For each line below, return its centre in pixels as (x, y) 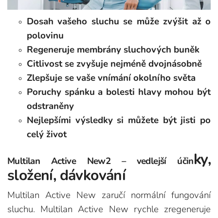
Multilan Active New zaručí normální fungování (109, 195)
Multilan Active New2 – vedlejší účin (100, 161)
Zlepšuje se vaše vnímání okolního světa (111, 78)
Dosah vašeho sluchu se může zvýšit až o (119, 22)
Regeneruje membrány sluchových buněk (113, 50)
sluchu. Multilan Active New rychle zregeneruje (109, 209)
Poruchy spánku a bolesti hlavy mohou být (119, 92)
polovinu (45, 36)
